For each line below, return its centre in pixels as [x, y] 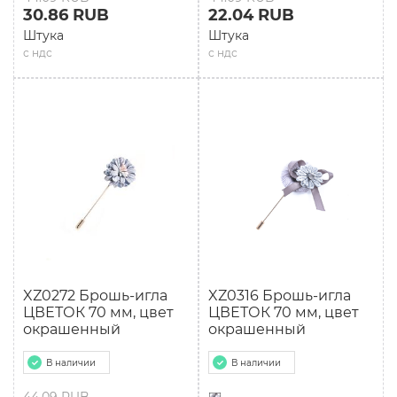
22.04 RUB [251, 15]
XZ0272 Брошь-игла [95, 296]
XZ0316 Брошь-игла [280, 296]
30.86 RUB [66, 15]
